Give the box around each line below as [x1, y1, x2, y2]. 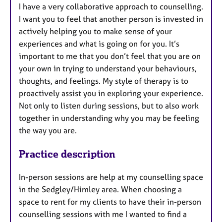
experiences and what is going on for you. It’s [19, 39, 179, 49]
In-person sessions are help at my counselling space [19, 171, 203, 182]
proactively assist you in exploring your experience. [19, 88, 203, 99]
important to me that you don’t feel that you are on [19, 51, 201, 61]
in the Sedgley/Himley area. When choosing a [19, 184, 182, 194]
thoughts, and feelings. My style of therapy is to [19, 76, 188, 86]
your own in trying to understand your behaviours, [19, 63, 197, 74]
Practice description [19, 148, 115, 161]
